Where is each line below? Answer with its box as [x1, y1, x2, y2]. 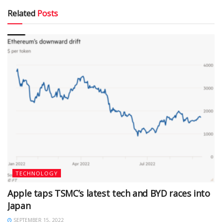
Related [7, 7, 35, 19]
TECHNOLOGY [15, 169, 58, 177]
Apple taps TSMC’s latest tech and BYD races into [7, 187, 210, 199]
